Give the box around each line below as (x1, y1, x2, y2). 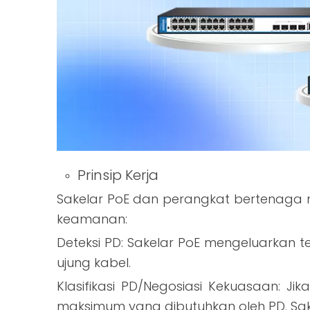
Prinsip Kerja (77, 165, 158, 185)
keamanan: (57, 210, 127, 228)
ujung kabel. (57, 254, 131, 272)
